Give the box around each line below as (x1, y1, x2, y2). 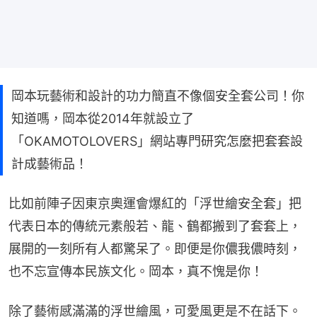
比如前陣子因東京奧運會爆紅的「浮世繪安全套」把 (8, 195, 301, 211)
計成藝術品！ (11, 156, 88, 171)
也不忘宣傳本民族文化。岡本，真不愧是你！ (8, 263, 263, 279)
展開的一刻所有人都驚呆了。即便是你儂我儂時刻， (8, 241, 301, 256)
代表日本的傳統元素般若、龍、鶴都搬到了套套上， (8, 218, 301, 234)
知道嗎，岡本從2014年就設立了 (11, 110, 194, 126)
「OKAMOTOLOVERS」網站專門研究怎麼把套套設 (11, 133, 303, 149)
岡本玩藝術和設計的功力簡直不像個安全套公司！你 (11, 88, 304, 103)
